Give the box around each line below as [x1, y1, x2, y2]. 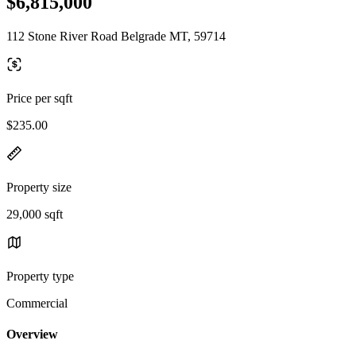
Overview [6, 327, 58, 342]
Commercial [6, 296, 68, 310]
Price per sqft [6, 91, 72, 105]
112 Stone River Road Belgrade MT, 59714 [6, 29, 226, 43]
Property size [6, 180, 72, 194]
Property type [6, 269, 74, 283]
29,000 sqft [6, 207, 63, 221]
